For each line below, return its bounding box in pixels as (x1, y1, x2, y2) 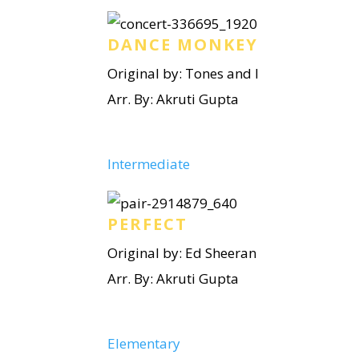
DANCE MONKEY (107, 34, 259, 55)
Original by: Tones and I (107, 64, 260, 83)
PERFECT (107, 213, 188, 235)
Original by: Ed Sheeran (107, 244, 257, 262)
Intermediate (107, 155, 191, 173)
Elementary (107, 334, 181, 353)
